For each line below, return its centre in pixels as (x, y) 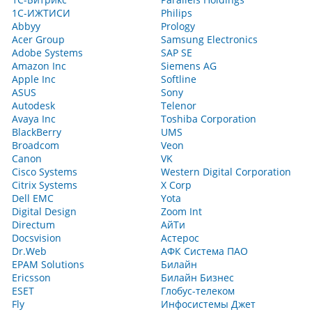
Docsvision (37, 238)
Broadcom (36, 145)
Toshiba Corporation (209, 119)
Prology (178, 26)
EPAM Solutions (48, 264)
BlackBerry (37, 132)
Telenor (179, 106)
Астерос (180, 238)
